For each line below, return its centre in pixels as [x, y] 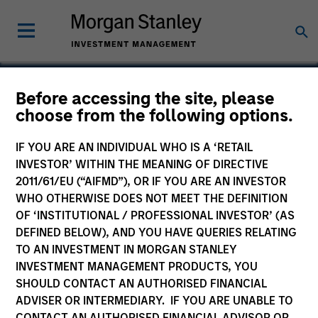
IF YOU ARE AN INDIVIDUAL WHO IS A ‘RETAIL [135, 147]
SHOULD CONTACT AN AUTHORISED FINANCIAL [142, 284]
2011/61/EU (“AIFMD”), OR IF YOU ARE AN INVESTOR [151, 181]
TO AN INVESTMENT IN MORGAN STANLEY [127, 250]
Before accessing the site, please [145, 98]
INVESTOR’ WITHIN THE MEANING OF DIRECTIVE [142, 164]
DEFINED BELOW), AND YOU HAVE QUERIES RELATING [157, 232]
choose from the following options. [155, 115]
